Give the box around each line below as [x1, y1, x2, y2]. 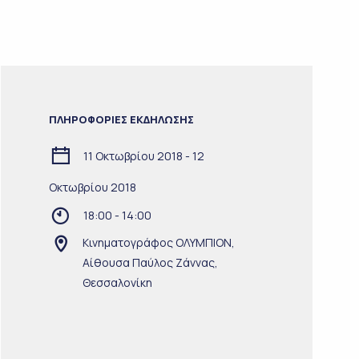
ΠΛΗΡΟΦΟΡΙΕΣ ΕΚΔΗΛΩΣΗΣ [48, 111, 194, 127]
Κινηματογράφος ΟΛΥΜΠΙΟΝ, [82, 234, 235, 250]
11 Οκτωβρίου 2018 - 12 [80, 147, 204, 163]
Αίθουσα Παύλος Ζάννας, [82, 254, 218, 270]
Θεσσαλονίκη [82, 274, 152, 290]
